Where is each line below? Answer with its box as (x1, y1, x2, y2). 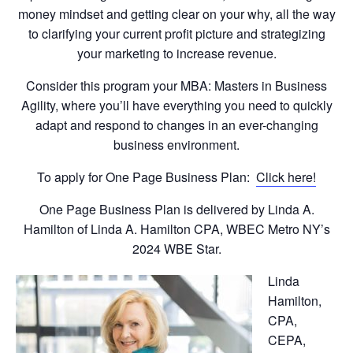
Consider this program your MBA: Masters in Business (26, 76, 327, 95)
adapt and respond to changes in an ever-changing (35, 115, 318, 134)
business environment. (113, 135, 240, 154)
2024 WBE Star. (132, 239, 221, 258)
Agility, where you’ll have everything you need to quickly (20, 95, 333, 114)
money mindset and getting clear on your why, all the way (17, 4, 336, 23)
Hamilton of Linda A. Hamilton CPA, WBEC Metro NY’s (23, 219, 330, 238)
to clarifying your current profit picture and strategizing (28, 24, 325, 43)
